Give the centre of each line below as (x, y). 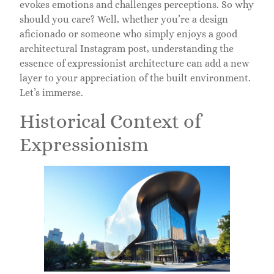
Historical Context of (110, 121)
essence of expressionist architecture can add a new (135, 64)
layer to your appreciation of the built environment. (135, 78)
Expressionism (84, 144)
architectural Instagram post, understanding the (127, 49)
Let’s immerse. (51, 93)
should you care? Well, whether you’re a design (124, 20)
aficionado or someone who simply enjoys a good (128, 34)
